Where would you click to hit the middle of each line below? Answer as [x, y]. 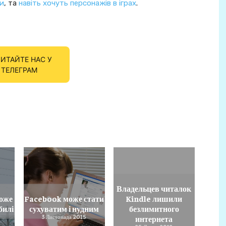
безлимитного [154, 208]
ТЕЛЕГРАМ [19, 70]
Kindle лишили [154, 198]
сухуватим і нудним [64, 208]
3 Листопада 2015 [64, 217]
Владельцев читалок [154, 188]
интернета [154, 218]
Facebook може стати [64, 198]
